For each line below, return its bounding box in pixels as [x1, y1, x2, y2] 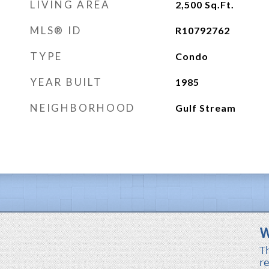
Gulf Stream [175, 102, 236, 113]
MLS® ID [30, 24, 82, 37]
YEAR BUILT [30, 76, 103, 88]
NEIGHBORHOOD [30, 101, 135, 114]
